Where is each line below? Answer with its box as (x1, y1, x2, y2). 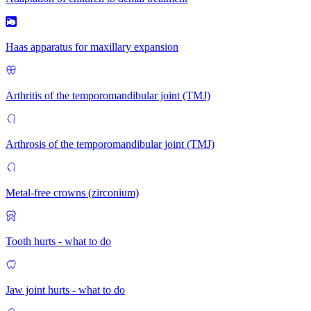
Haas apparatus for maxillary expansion (6, 40, 178, 53)
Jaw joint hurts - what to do (6, 283, 125, 296)
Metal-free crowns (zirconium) (6, 186, 139, 199)
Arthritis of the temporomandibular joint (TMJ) (6, 89, 210, 101)
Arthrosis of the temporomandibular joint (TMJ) (6, 137, 215, 150)
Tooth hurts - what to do (6, 235, 111, 247)
